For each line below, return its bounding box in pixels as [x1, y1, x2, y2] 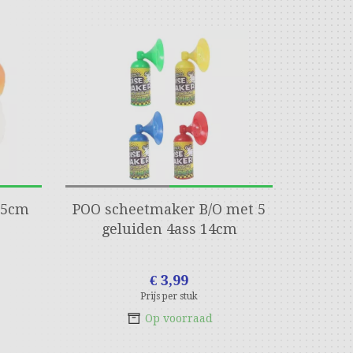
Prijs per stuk [140, 291, 199, 302]
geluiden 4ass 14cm [101, 221, 237, 237]
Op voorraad [144, 312, 213, 325]
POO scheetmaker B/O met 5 [72, 201, 266, 217]
